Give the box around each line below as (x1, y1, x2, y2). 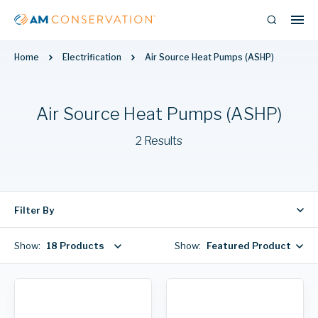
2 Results (136, 134, 182, 148)
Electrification (62, 52, 121, 62)
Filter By (14, 204, 54, 216)
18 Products (46, 240, 104, 251)
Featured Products (207, 240, 297, 251)
